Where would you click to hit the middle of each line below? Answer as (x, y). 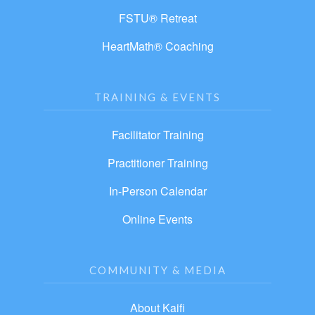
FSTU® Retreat (157, 18)
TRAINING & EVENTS (157, 97)
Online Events (157, 219)
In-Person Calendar (157, 191)
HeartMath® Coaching (157, 46)
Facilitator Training (157, 135)
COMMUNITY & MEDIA (157, 270)
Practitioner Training (157, 163)
